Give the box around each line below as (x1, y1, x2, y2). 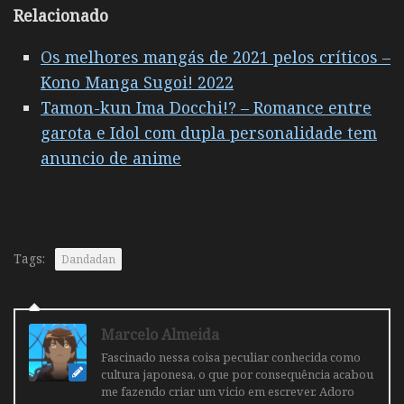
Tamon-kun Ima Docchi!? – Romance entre (41, 96, 372, 118)
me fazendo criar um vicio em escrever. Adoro (101, 382, 354, 399)
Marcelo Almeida (101, 324, 219, 344)
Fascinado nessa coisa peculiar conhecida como (101, 348, 361, 365)
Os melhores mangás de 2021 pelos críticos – (41, 45, 390, 68)
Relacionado (14, 4, 108, 26)
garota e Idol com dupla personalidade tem (41, 121, 377, 143)
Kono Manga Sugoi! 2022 (41, 70, 234, 93)
